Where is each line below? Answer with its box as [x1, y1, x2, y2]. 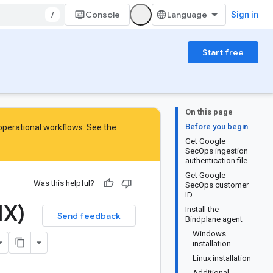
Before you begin [185, 122, 248, 131]
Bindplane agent [185, 214, 243, 224]
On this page [185, 107, 233, 116]
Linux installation [193, 253, 251, 263]
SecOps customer [185, 180, 249, 190]
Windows [193, 229, 226, 238]
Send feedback [57, 210, 121, 221]
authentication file [185, 156, 247, 165]
